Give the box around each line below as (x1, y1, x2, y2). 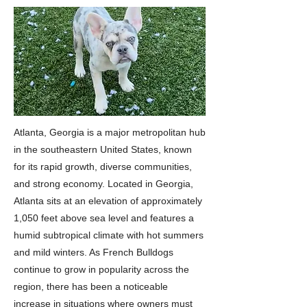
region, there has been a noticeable (14, 281, 168, 292)
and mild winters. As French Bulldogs (14, 247, 173, 258)
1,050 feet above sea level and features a (14, 212, 194, 223)
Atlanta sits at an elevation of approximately (14, 195, 202, 206)
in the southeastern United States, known (14, 144, 192, 155)
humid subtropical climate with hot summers (14, 230, 204, 241)
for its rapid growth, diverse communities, (14, 161, 192, 172)
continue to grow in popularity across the (14, 264, 189, 275)
